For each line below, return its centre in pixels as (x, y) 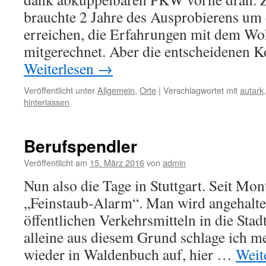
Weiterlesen (61, 68)
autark (252, 90)
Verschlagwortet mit (200, 90)
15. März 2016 (117, 162)
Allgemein (116, 90)
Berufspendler (80, 146)
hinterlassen (47, 102)
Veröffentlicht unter (59, 90)
